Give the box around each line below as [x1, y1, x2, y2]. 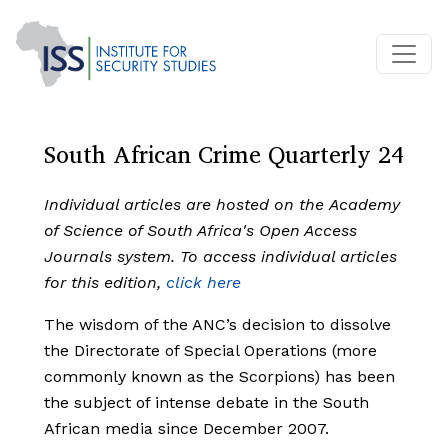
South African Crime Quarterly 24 [44, 135, 404, 174]
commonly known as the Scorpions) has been [44, 367, 395, 387]
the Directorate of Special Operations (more [44, 341, 377, 361]
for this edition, [44, 273, 166, 293]
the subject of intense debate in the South [44, 393, 369, 413]
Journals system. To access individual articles [44, 247, 397, 267]
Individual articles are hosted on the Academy [44, 195, 400, 215]
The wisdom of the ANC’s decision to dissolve [44, 315, 391, 335]
